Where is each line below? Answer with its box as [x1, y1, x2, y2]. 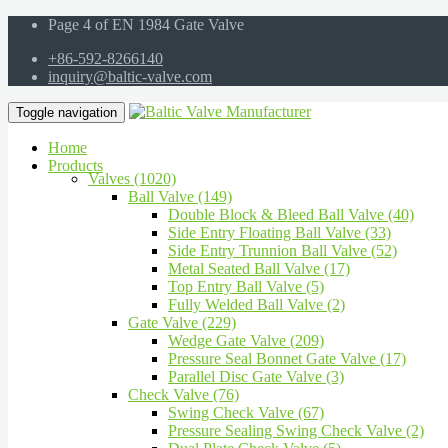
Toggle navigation [16, 105, 117, 120]
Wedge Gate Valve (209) [168, 332, 324, 349]
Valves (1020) [88, 170, 176, 187]
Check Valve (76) [128, 386, 239, 403]
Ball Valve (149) [128, 188, 232, 205]
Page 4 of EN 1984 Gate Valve [48, 16, 244, 33]
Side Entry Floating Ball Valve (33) [168, 224, 391, 241]
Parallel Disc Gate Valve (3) [168, 368, 344, 385]
